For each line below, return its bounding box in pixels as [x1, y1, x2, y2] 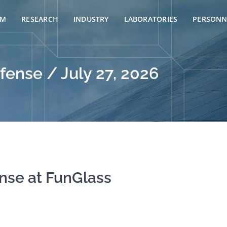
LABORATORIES [124, 14, 178, 24]
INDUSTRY [73, 14, 109, 24]
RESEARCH [21, 14, 58, 24]
